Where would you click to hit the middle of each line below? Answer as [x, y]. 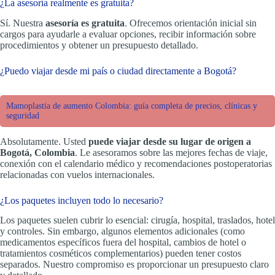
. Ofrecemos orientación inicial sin [191, 23]
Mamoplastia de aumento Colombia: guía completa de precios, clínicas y [132, 106]
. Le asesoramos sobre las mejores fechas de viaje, [171, 152]
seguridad [23, 115]
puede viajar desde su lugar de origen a [170, 141]
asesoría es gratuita [85, 23]
